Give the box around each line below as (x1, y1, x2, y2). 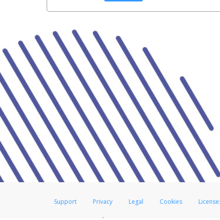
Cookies (159, 197, 182, 206)
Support (54, 197, 77, 206)
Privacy (92, 197, 112, 206)
